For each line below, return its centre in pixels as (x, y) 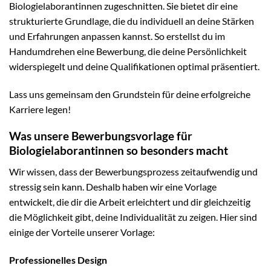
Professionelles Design (58, 260)
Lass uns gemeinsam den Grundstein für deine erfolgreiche (130, 94)
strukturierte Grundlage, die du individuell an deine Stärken (132, 21)
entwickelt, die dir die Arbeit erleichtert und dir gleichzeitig (130, 202)
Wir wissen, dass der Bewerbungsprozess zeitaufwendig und (133, 172)
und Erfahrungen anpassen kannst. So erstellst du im (117, 36)
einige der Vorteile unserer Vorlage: (82, 232)
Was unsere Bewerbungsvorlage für (101, 136)
